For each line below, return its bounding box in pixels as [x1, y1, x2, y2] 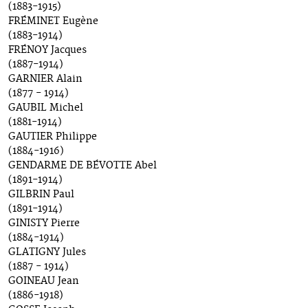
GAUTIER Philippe [8, 131, 97, 144]
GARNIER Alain [8, 73, 82, 86]
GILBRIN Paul [8, 188, 74, 201]
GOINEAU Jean [8, 275, 79, 288]
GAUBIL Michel [8, 102, 83, 115]
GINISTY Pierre [8, 217, 80, 230]
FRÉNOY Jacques [8, 44, 87, 57]
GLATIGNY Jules [8, 246, 86, 259]
